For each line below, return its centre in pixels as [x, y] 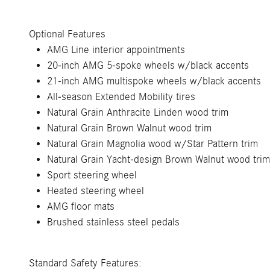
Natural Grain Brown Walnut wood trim [129, 128]
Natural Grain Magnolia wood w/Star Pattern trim [152, 144]
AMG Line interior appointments [116, 50]
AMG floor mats [81, 206]
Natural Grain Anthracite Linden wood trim [138, 112]
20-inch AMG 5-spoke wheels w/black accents [148, 65]
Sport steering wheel [92, 175]
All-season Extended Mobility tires [121, 97]
